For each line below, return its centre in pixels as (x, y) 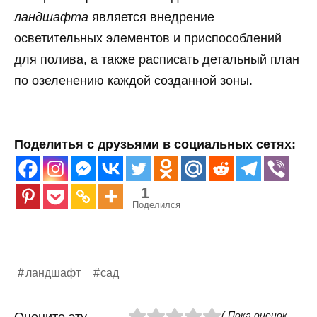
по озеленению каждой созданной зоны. (133, 80)
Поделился (156, 205)
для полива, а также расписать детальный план (157, 59)
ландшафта (51, 17)
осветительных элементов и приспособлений (148, 38)
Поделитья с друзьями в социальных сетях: (155, 145)
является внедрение (151, 17)
